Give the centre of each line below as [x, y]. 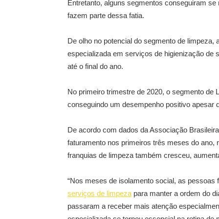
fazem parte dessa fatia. [106, 15]
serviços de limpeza [99, 193]
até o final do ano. [95, 66]
